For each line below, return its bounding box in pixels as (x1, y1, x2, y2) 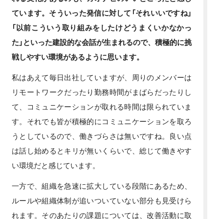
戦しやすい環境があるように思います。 (12, 51, 144, 62)
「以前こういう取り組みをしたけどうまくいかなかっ (12, 22, 192, 33)
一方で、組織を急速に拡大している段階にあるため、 (12, 180, 192, 191)
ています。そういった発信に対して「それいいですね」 (12, 7, 192, 18)
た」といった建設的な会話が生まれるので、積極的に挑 (12, 36, 192, 47)
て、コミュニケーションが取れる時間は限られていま (12, 101, 192, 112)
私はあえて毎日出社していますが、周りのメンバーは (12, 71, 192, 83)
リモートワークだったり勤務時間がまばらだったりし (12, 86, 192, 97)
